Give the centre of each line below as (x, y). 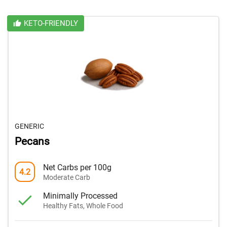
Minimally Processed (80, 196)
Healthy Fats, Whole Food (83, 205)
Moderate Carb (67, 177)
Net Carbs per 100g (77, 167)
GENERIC (29, 126)
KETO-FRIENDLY (51, 24)
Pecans (32, 142)
